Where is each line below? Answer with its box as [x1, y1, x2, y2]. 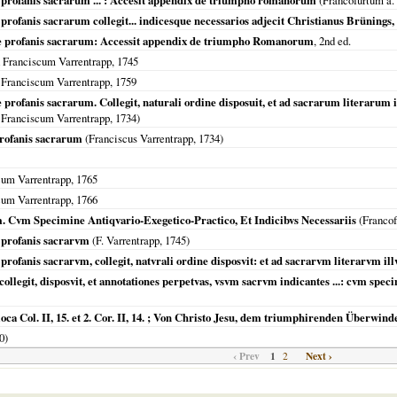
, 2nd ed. [314, 33, 351, 49]
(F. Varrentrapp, [90, 232, 165, 248]
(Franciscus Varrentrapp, [82, 130, 198, 146]
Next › [306, 348, 332, 363]
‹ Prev [233, 348, 260, 363]
